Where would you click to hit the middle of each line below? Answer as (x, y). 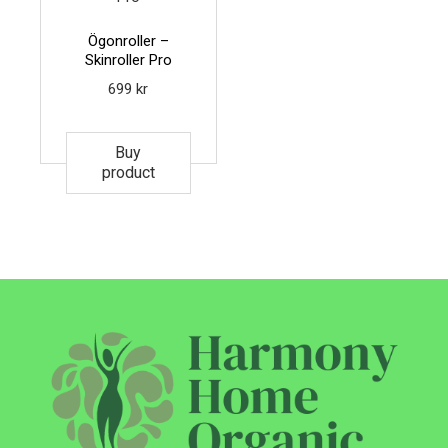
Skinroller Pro (128, 59)
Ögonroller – (128, 40)
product (128, 173)
